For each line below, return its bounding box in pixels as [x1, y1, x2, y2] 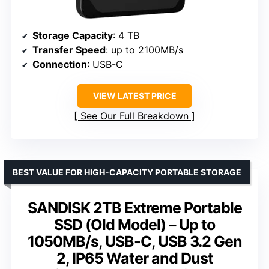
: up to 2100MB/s [106, 43, 183, 56]
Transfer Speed [32, 43, 106, 56]
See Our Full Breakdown [80, 109, 189, 122]
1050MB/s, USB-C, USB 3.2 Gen [27, 232, 242, 250]
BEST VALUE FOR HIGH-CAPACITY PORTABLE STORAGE [13, 166, 241, 177]
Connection [32, 58, 87, 70]
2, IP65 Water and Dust [56, 249, 213, 267]
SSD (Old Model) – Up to [54, 215, 215, 234]
